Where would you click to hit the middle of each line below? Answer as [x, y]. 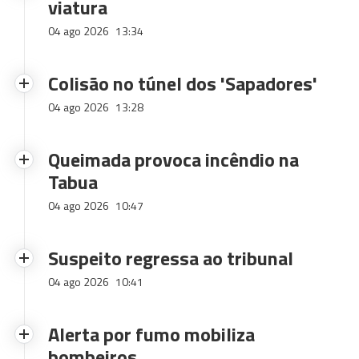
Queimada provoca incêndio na [173, 159]
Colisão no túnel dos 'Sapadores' [183, 83]
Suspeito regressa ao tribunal [171, 258]
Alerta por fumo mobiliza [151, 334]
